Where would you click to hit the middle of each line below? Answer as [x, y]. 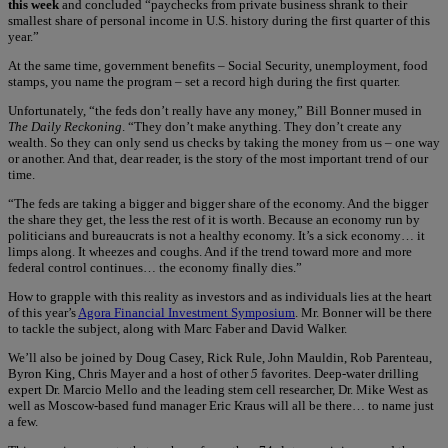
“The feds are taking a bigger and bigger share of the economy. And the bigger [218, 203]
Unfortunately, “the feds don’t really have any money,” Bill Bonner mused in [215, 110]
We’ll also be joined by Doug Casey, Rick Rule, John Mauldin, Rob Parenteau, [220, 357]
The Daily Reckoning [65, 126]
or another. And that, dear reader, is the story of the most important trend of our [218, 158]
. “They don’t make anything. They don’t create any [262, 126]
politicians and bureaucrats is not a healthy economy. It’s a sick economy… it [216, 235]
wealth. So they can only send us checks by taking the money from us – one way [224, 142]
